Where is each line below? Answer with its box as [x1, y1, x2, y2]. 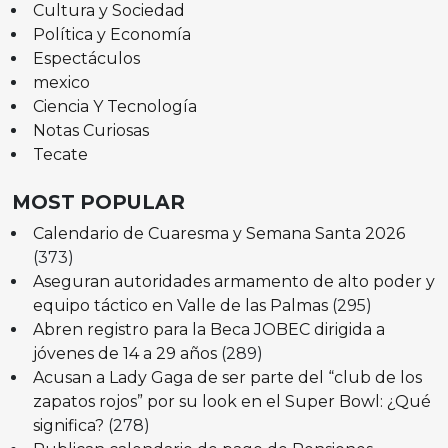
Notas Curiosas [32, 120, 149, 140]
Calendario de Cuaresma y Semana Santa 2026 [32, 223, 405, 243]
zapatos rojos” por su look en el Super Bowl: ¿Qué [32, 391, 431, 411]
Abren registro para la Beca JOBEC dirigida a [32, 319, 385, 339]
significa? [32, 415, 104, 435]
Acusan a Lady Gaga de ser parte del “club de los [32, 367, 422, 387]
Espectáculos [32, 48, 140, 68]
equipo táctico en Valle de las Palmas [32, 295, 328, 315]
